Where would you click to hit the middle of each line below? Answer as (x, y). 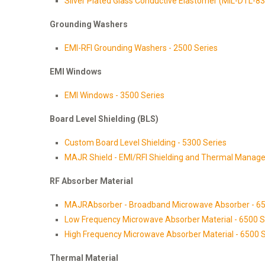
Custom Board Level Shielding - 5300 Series (146, 143)
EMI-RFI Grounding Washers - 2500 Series (141, 48)
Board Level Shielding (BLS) (104, 119)
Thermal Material (84, 258)
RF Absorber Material (91, 181)
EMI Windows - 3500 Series (115, 96)
